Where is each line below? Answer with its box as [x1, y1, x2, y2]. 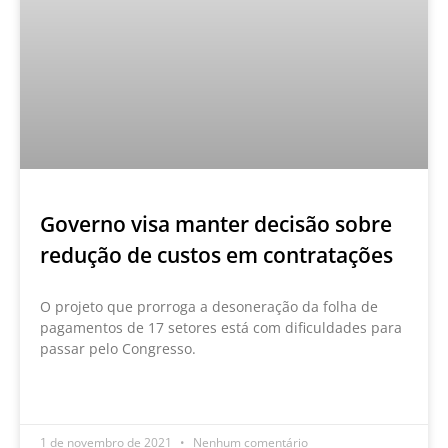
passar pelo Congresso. [40, 338, 196, 358]
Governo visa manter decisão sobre [40, 209, 392, 238]
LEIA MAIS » [40, 386, 113, 402]
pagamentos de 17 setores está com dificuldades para [40, 317, 402, 337]
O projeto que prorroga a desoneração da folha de [40, 296, 378, 316]
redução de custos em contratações [40, 240, 393, 269]
